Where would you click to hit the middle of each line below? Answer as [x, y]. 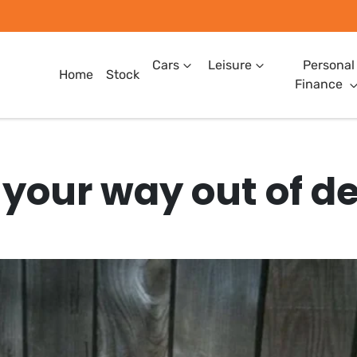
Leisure [229, 65]
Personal [328, 65]
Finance [319, 84]
